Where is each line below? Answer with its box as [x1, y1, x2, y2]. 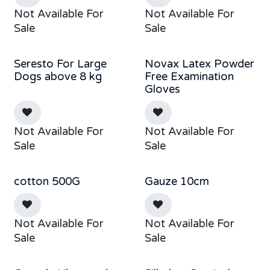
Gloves [144, 82, 180, 96]
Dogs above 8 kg [14, 69, 102, 83]
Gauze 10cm [144, 174, 209, 188]
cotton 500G [14, 174, 80, 188]
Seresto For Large [14, 57, 107, 71]
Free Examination [144, 69, 234, 83]
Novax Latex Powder [144, 57, 254, 71]
